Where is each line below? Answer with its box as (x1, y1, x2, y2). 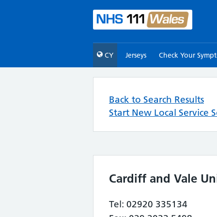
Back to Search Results (109, 94, 204, 105)
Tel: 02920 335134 (109, 199, 187, 210)
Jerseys (125, 51, 147, 60)
